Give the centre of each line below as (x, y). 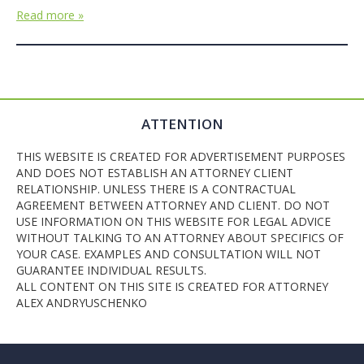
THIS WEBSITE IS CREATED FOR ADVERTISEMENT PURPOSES (181, 156)
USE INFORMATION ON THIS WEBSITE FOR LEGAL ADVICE (173, 221)
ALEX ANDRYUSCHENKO (82, 303)
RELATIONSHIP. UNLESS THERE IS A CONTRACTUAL (156, 189)
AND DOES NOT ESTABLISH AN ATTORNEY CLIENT (155, 173)
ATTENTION (182, 124)
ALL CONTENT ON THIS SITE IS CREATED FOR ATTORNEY (172, 286)
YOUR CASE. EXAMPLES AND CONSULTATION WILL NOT (169, 254)
